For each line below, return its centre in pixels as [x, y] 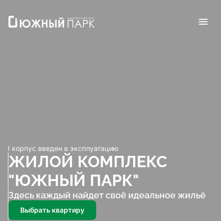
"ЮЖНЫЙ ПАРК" [75, 180]
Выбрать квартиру [52, 210]
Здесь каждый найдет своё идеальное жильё [107, 195]
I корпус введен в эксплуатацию [63, 148]
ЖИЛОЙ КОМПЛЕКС [88, 161]
